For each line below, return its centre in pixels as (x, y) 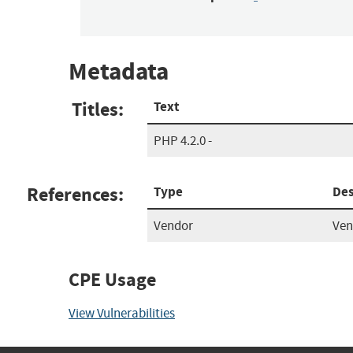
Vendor (173, 225)
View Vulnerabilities (122, 313)
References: (75, 194)
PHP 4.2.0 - (183, 140)
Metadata (119, 72)
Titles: (98, 109)
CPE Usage (112, 279)
